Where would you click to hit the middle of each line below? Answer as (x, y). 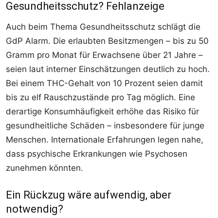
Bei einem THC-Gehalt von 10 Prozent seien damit (104, 83)
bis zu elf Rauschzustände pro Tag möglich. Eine (100, 98)
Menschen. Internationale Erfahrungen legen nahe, (105, 140)
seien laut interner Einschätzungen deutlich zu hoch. (108, 69)
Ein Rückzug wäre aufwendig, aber (89, 195)
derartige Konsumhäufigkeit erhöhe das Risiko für (102, 112)
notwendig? (35, 209)
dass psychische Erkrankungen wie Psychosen (97, 154)
